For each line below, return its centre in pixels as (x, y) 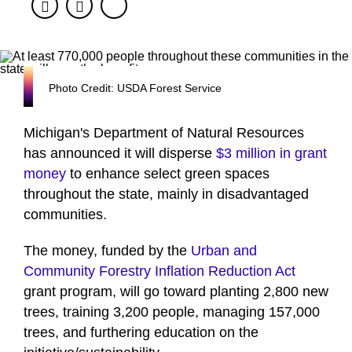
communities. (67, 215)
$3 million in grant (271, 154)
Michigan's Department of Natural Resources (164, 133)
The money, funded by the (107, 251)
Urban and (224, 251)
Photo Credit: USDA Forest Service (135, 88)
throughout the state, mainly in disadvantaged (166, 194)
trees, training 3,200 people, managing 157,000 (172, 312)
